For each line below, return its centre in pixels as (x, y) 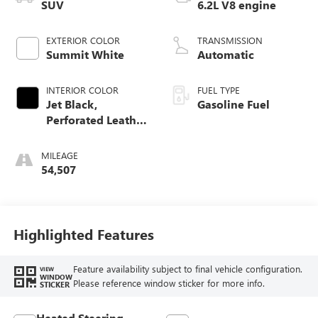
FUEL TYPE (219, 89)
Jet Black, (71, 104)
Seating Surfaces (91, 135)
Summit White (85, 54)
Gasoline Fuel (234, 104)
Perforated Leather (96, 119)
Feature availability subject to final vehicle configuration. (187, 269)
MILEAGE (59, 155)
